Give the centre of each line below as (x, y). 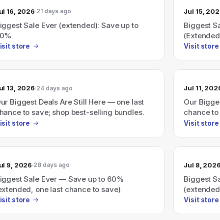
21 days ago (54, 11)
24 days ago (55, 88)
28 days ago (52, 165)
